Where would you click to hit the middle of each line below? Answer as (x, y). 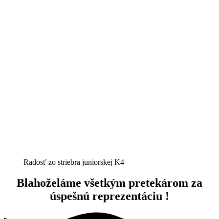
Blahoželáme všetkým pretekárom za (109, 183)
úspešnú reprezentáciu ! (109, 196)
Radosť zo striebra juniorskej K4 (74, 162)
